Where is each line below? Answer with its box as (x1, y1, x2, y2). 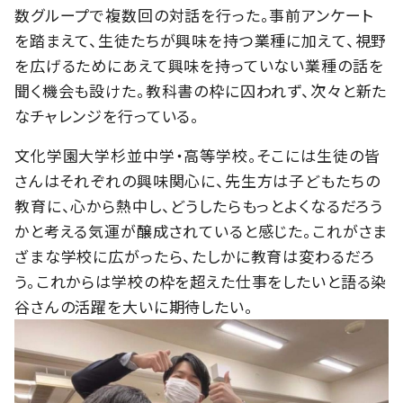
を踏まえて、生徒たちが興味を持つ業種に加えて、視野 (14, 28, 388, 51)
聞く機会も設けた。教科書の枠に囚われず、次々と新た (14, 78, 388, 102)
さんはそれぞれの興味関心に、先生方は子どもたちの (14, 168, 381, 192)
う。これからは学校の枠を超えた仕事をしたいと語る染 (14, 269, 388, 292)
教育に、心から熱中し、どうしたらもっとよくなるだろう (14, 193, 384, 217)
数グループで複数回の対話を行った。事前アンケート (14, 3, 374, 26)
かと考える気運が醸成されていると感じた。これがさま (14, 219, 389, 242)
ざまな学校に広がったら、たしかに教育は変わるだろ (14, 244, 375, 267)
